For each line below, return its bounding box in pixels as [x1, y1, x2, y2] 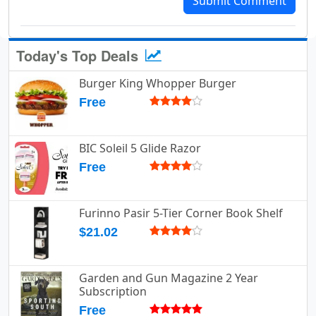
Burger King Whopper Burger [79, 75, 236, 92]
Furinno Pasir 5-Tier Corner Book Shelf [79, 205, 283, 221]
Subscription [79, 284, 147, 300]
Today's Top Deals [16, 45, 142, 66]
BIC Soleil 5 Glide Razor [79, 140, 201, 157]
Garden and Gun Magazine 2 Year [79, 270, 258, 286]
